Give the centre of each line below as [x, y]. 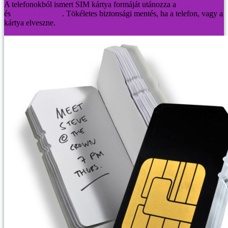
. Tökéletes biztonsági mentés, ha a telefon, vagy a [142, 13]
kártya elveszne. [30, 22]
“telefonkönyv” [37, 13]
